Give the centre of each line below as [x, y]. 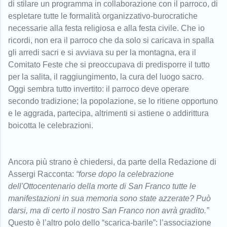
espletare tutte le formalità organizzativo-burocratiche [103, 16]
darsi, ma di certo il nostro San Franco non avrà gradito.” [108, 210]
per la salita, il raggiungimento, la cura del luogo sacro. [106, 77]
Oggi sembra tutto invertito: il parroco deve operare [99, 89]
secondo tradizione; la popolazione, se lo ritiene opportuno [113, 101]
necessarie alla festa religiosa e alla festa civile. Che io [106, 28]
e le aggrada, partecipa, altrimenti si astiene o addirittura [108, 113]
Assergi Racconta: [42, 174]
